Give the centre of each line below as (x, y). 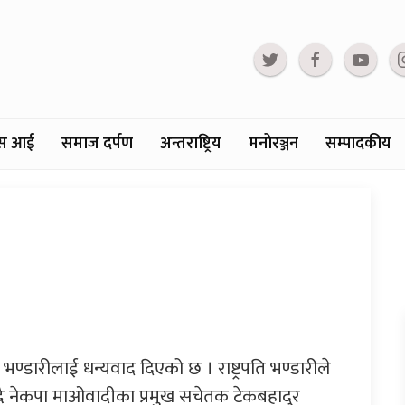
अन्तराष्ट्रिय (191, 144)
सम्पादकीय (358, 144)
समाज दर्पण (97, 144)
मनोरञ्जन (273, 144)
